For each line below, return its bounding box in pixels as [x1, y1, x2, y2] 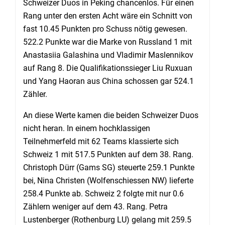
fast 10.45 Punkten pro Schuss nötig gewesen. [23, 24, 187, 34]
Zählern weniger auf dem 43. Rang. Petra [23, 202, 168, 211]
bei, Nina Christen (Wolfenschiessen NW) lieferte [23, 176, 193, 185]
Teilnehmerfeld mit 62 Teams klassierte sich [23, 137, 179, 146]
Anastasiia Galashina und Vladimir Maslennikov [23, 50, 193, 60]
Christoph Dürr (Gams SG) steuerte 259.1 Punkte [23, 163, 194, 172]
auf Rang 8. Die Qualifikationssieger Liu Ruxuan [23, 63, 192, 73]
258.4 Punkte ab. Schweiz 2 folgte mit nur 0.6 [23, 189, 184, 198]
